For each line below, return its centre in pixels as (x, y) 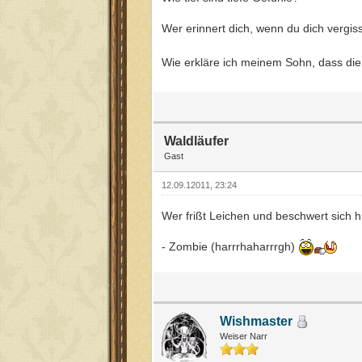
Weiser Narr (244, 337)
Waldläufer (196, 141)
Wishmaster (256, 322)
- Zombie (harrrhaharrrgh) (230, 246)
